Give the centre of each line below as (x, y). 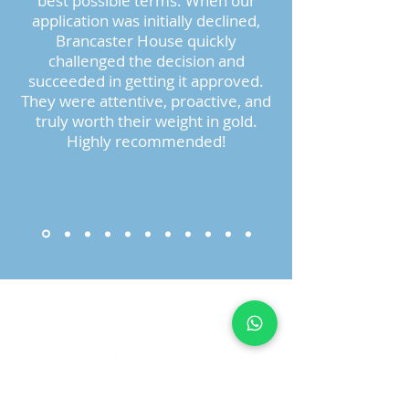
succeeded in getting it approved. (146, 81)
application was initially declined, (146, 21)
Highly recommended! (146, 141)
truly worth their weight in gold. (146, 121)
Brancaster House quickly (146, 41)
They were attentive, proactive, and (146, 101)
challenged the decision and (146, 61)
